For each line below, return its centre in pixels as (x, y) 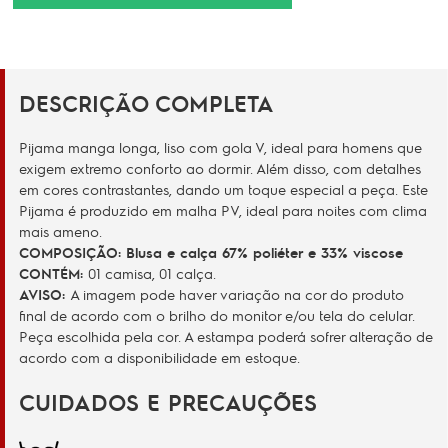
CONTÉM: (53, 273)
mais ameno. (62, 231)
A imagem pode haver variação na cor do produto (237, 294)
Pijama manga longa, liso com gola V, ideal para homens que (220, 147)
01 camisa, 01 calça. (152, 273)
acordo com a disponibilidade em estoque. (159, 357)
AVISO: (44, 294)
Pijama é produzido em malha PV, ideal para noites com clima (223, 210)
